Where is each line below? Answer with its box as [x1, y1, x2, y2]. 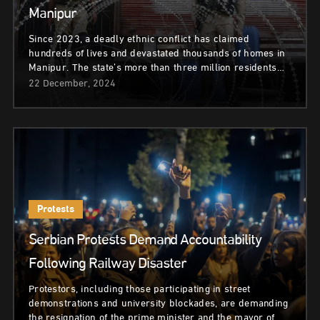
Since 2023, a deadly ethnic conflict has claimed [29, 31, 249, 48]
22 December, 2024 [29, 76, 116, 92]
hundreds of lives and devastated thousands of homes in [29, 46, 286, 62]
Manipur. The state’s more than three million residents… [29, 60, 284, 76]
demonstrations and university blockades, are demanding [29, 296, 289, 312]
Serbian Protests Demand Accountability [29, 229, 261, 254]
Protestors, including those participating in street [29, 281, 251, 298]
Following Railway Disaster [29, 252, 186, 278]
